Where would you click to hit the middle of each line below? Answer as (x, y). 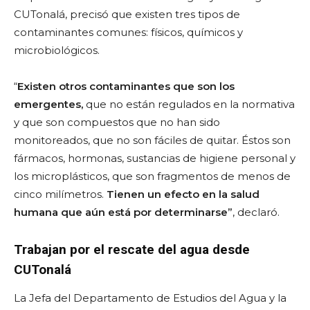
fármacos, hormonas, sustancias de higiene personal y (155, 158)
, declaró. (256, 212)
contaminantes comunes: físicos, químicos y (128, 32)
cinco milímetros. (60, 194)
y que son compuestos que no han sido (117, 122)
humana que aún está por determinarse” (123, 212)
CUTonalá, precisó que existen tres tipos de (127, 14)
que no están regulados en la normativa (190, 104)
